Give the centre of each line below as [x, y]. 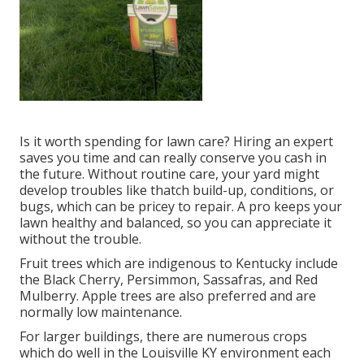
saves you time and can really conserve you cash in [173, 158]
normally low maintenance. [101, 312]
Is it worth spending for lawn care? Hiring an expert [176, 142]
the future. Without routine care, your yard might [169, 174]
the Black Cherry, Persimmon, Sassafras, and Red [169, 280]
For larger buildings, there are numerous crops [163, 337]
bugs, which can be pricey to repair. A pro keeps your [181, 207]
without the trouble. [80, 239]
